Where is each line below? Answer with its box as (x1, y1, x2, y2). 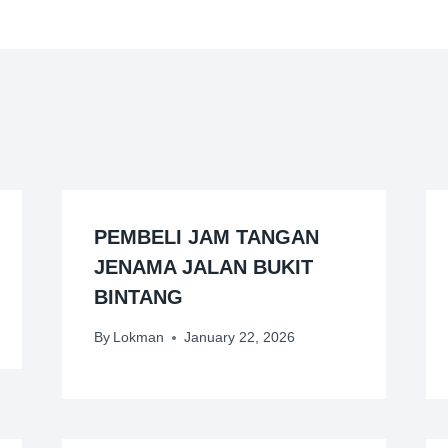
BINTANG (93, 285, 183, 308)
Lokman (112, 329, 164, 346)
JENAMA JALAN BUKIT (93, 255, 313, 278)
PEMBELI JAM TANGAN (93, 225, 319, 248)
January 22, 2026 (183, 329, 295, 346)
